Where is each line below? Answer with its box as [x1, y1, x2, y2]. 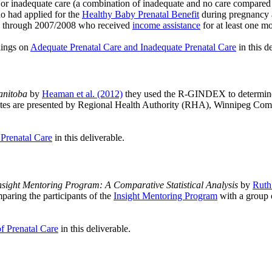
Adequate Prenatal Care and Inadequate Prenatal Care [30, 41, 236, 52]
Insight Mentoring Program [114, 190, 217, 201]
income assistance [132, 19, 200, 30]
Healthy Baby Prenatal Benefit [82, 8, 199, 19]
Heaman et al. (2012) [42, 89, 123, 100]
